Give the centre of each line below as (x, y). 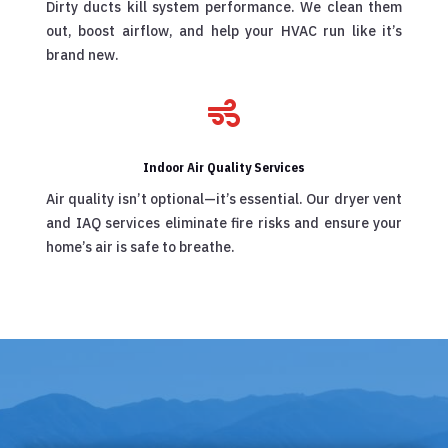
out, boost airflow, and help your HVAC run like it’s (224, 31)
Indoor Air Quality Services (224, 168)
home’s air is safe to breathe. (140, 247)
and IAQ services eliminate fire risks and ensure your (224, 223)
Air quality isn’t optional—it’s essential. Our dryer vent (224, 199)
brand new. (82, 55)
